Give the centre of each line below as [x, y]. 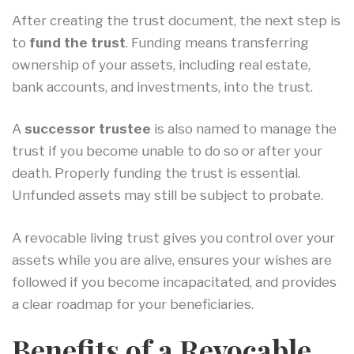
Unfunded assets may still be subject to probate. [168, 196]
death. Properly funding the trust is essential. [156, 173]
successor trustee [88, 129]
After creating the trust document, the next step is [176, 20]
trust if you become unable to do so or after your [167, 151]
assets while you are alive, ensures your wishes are [172, 260]
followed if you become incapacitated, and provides [174, 282]
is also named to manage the [244, 129]
